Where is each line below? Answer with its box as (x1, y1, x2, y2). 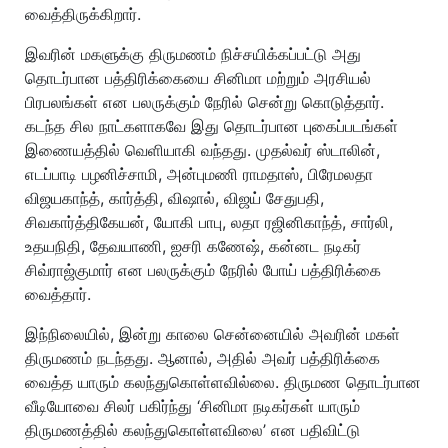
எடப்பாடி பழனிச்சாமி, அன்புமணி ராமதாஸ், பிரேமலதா (25, 163, 373, 184)
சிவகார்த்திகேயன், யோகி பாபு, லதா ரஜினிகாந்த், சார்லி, (25, 211, 393, 232)
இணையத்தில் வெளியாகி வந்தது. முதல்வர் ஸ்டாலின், (25, 139, 380, 160)
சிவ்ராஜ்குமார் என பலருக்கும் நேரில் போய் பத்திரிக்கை (25, 259, 381, 280)
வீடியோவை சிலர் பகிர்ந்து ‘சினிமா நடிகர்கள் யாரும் (25, 395, 360, 416)
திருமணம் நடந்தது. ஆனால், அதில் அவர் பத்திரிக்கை (25, 347, 380, 368)
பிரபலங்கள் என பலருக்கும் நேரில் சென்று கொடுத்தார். (25, 91, 384, 112)
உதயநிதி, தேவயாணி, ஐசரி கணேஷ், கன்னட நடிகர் (25, 235, 361, 256)
